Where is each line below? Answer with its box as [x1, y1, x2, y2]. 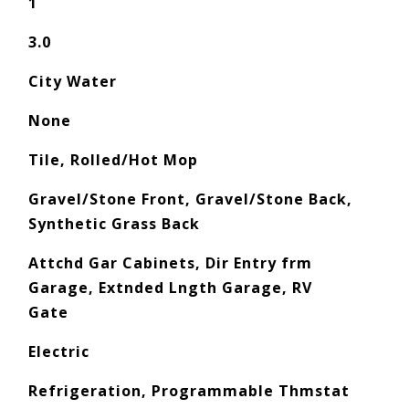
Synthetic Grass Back [27, 214, 200, 234]
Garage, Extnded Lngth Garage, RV [27, 278, 312, 298]
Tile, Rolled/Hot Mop [27, 150, 198, 170]
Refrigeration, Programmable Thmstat [27, 381, 350, 401]
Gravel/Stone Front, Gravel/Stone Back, [27, 189, 352, 209]
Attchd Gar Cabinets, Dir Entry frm [27, 253, 312, 273]
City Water [27, 71, 117, 91]
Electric [27, 341, 89, 362]
